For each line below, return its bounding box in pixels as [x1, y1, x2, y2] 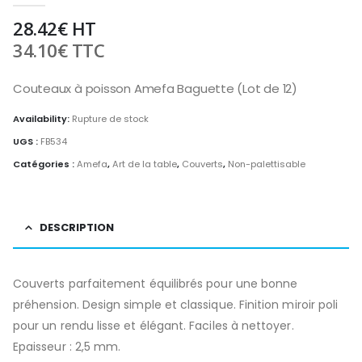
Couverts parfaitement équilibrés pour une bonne [13, 275, 298, 292]
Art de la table [112, 157, 177, 170]
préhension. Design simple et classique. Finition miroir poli [13, 296, 339, 313]
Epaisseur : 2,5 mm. [13, 338, 121, 355]
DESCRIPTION [40, 219, 114, 235]
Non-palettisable [228, 157, 305, 170]
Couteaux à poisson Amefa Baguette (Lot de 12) [13, 79, 297, 97]
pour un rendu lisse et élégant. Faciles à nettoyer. [13, 317, 294, 334]
